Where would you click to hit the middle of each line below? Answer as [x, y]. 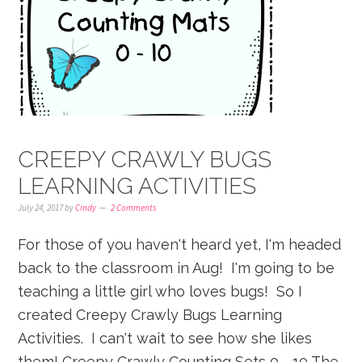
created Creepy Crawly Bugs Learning [150, 315]
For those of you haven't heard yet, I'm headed [180, 244]
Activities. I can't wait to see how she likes [165, 338]
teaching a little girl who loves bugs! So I [160, 291]
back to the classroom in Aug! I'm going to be [177, 268]
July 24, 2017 [41, 208]
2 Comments [134, 208]
